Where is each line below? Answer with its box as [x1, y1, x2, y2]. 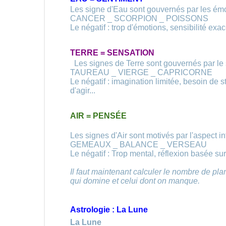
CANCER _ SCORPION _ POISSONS [70, 14, 208, 23]
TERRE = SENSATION [70, 48, 154, 57]
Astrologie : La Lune [70, 205, 148, 214]
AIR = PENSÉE [70, 111, 127, 120]
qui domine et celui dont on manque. [70, 177, 200, 185]
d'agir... [70, 86, 95, 95]
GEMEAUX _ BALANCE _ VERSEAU [70, 140, 207, 149]
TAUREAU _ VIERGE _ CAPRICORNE [70, 68, 212, 77]
